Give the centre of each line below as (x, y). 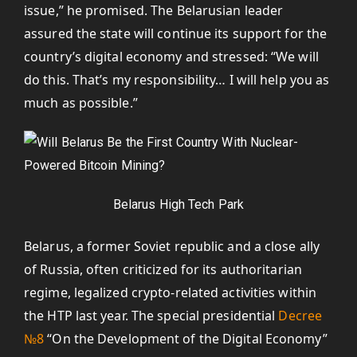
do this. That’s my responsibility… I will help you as (177, 80)
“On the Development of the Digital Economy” (186, 339)
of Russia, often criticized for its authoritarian (163, 269)
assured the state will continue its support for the (176, 33)
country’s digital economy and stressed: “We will (171, 57)
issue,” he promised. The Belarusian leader (154, 10)
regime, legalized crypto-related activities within (171, 292)
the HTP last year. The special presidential (151, 316)
